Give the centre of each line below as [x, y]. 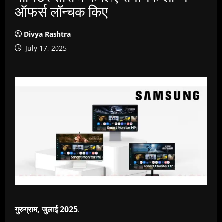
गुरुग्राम [26, 209]
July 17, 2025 [45, 48]
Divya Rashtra [47, 34]
